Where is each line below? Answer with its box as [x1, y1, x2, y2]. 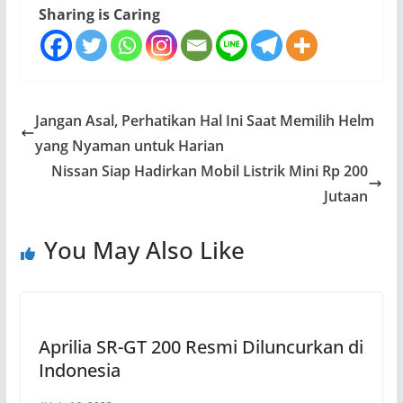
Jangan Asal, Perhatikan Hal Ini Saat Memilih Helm [34, 111, 374, 131]
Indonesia [38, 358, 121, 383]
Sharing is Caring [38, 4, 160, 25]
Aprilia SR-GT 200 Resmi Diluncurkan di [38, 335, 363, 360]
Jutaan [324, 186, 369, 207]
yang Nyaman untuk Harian [34, 136, 224, 157]
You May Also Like [43, 234, 245, 267]
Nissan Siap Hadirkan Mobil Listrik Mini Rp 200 [51, 161, 369, 182]
